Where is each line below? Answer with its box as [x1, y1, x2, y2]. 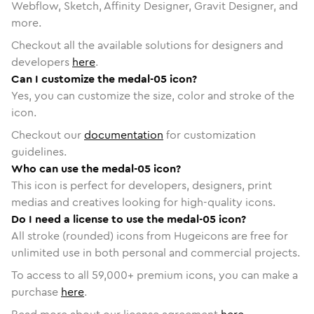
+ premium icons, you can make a [128, 266, 298, 283]
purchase [11, 283, 58, 300]
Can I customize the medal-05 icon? [11, 70, 197, 87]
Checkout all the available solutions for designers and [11, 36, 283, 53]
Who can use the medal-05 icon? [11, 160, 181, 177]
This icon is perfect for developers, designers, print [11, 177, 272, 193]
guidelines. [11, 143, 67, 160]
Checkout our [11, 126, 84, 143]
